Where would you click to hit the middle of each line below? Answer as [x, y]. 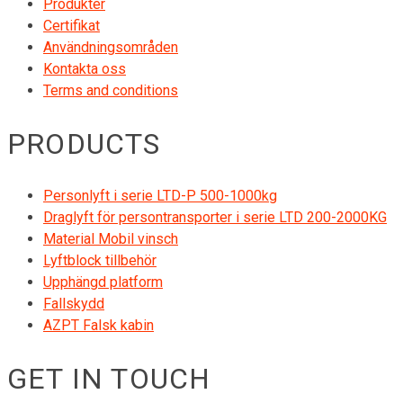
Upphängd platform [103, 282]
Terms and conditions [111, 91]
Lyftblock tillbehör [100, 261]
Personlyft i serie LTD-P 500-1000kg [160, 196]
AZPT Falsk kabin [99, 326]
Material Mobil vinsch [111, 239]
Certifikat [72, 26]
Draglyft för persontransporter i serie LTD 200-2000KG [215, 218]
